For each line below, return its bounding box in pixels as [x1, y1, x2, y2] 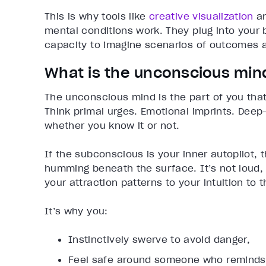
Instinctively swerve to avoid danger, [68, 233, 250, 246]
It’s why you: [45, 205, 108, 217]
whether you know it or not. [45, 119, 180, 132]
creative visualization [149, 10, 254, 23]
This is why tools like [45, 10, 150, 23]
